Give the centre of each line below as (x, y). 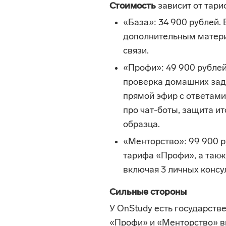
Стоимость (133, 6)
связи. (136, 51)
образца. (142, 125)
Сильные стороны (148, 192)
